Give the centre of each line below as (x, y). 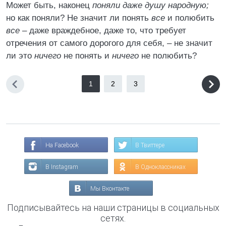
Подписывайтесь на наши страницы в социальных (113, 208)
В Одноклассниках (160, 167)
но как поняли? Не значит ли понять (79, 18)
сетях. (113, 218)
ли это (20, 56)
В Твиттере (150, 145)
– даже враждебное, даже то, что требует (103, 31)
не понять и (87, 56)
